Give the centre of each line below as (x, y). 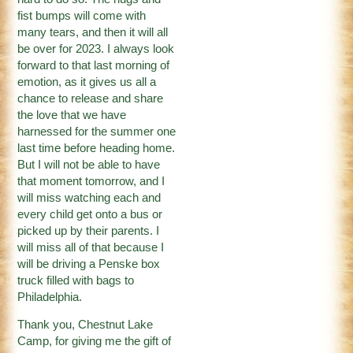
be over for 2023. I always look (96, 48)
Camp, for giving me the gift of (95, 342)
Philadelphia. (50, 297)
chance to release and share (91, 98)
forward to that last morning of (94, 65)
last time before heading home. (97, 148)
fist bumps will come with (82, 15)
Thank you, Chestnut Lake (85, 325)
